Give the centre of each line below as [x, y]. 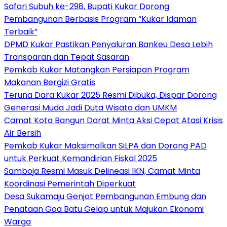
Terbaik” [21, 31]
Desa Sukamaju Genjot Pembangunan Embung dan [105, 196]
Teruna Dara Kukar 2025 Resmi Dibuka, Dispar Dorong [110, 95]
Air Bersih [23, 133]
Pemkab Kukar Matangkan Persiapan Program [97, 69]
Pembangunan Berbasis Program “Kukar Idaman [100, 19]
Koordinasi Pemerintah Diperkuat [70, 183]
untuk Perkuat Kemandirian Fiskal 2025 [81, 158]
